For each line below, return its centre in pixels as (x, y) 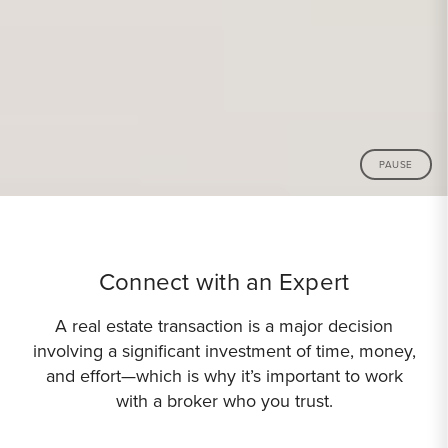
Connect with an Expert (224, 282)
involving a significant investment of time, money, (224, 351)
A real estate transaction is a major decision (224, 326)
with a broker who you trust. (224, 401)
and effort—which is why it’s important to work (224, 376)
